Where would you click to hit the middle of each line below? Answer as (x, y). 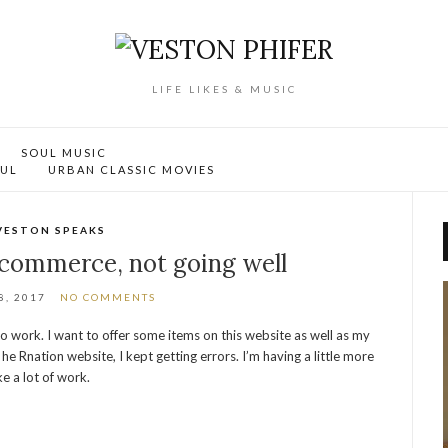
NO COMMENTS (107, 297)
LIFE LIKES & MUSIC (224, 89)
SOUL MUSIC (64, 152)
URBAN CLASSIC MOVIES (131, 169)
